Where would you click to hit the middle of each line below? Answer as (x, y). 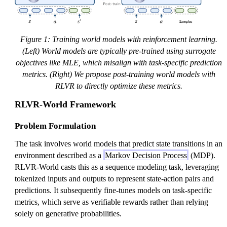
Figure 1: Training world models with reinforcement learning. (119, 40)
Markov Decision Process (146, 156)
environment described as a (59, 156)
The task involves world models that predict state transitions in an (119, 144)
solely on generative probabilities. (68, 214)
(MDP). (202, 156)
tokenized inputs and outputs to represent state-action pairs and (114, 179)
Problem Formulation (55, 126)
